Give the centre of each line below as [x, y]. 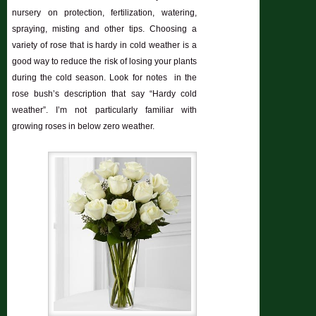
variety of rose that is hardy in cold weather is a [104, 45]
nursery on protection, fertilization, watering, [104, 12]
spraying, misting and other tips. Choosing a [104, 29]
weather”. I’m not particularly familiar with [104, 110]
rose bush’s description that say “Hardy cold [104, 93]
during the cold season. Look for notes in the [104, 77]
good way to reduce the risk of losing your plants [104, 61]
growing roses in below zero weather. [84, 126]
